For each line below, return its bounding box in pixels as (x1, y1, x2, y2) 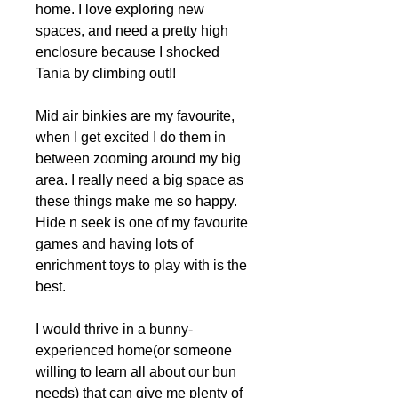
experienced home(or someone (36, 343, 232, 358)
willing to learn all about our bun (36, 364, 236, 379)
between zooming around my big (36, 151, 241, 166)
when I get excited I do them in (36, 130, 226, 145)
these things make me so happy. (36, 194, 237, 209)
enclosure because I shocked (36, 44, 219, 60)
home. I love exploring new (36, 2, 204, 17)
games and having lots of (36, 236, 193, 251)
